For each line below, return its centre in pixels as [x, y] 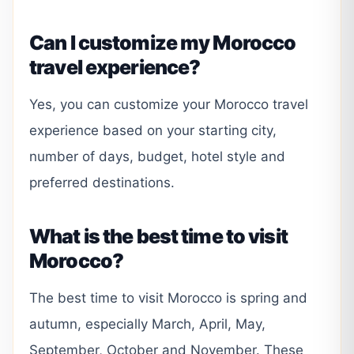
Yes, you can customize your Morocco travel [169, 104]
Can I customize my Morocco [163, 42]
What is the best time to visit [158, 236]
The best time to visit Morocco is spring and [168, 298]
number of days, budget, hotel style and [157, 156]
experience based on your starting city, [153, 130]
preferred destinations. [102, 182]
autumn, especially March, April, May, [147, 324]
